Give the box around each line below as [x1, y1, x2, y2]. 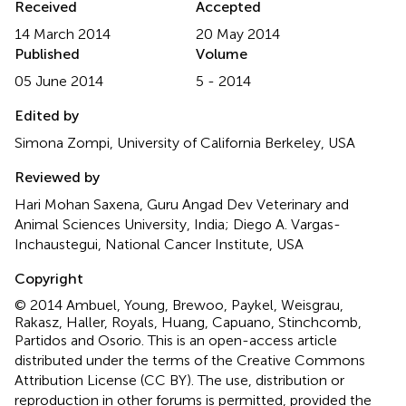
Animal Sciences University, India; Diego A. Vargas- [14, 216, 341, 234]
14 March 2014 [14, 25, 111, 43]
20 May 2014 [196, 25, 280, 43]
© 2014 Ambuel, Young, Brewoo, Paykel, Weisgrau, [14, 296, 343, 314]
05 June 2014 [14, 72, 103, 91]
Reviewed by [14, 169, 100, 187]
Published [14, 45, 80, 63]
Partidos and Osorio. [14, 332, 148, 350]
